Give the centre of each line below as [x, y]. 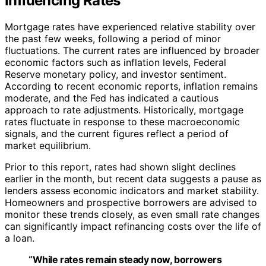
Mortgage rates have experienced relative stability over [130, 27]
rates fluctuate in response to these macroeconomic [122, 122]
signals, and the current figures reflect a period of [117, 134]
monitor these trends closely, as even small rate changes [132, 215]
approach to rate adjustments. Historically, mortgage [124, 110]
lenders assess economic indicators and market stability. [132, 191]
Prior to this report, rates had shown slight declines [120, 167]
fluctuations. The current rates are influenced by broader [132, 51]
